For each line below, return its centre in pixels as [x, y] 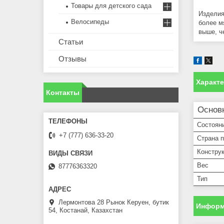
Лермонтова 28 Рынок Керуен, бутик [114, 202]
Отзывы [72, 59]
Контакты [63, 93]
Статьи [71, 42]
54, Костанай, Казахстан [85, 210]
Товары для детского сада [111, 6]
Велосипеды [90, 22]
